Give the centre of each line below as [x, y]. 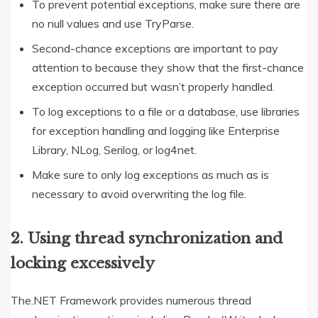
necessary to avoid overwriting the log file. [139, 194]
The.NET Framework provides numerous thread [131, 301]
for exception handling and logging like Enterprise [156, 131]
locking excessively [83, 264]
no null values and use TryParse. [113, 24]
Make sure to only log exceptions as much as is [150, 175]
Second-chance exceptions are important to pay [155, 49]
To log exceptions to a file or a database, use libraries [166, 112]
